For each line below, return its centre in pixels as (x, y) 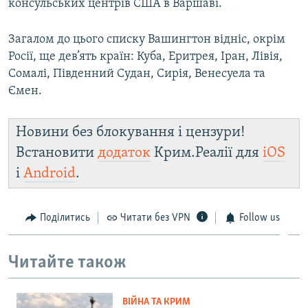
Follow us (259, 218)
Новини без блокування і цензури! (130, 132)
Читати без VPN (155, 218)
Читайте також (67, 263)
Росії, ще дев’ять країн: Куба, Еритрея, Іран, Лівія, (145, 56)
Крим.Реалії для (207, 153)
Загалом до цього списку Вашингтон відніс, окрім (147, 39)
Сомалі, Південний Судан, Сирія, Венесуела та (137, 74)
